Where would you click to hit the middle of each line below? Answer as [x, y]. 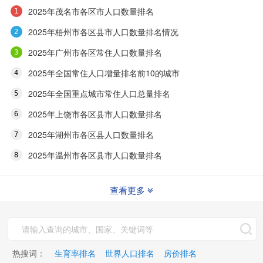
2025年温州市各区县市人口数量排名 [95, 155]
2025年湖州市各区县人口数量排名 [91, 135]
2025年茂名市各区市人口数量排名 [91, 11]
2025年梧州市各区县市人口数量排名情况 [103, 32]
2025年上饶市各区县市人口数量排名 [95, 114]
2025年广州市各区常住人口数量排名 [95, 53]
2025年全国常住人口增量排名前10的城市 [104, 73]
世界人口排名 [130, 253]
